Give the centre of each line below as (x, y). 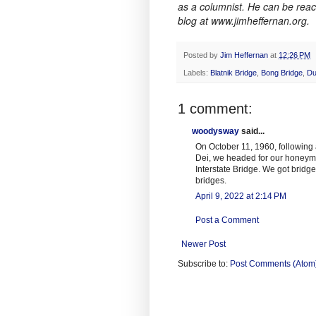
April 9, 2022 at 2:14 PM (241, 196)
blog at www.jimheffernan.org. (244, 21)
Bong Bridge (282, 72)
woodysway (215, 131)
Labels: (197, 72)
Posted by (202, 55)
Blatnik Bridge (233, 72)
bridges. (211, 180)
